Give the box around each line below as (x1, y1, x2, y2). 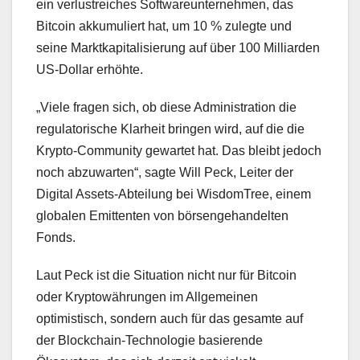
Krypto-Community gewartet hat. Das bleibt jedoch (36, 144, 321, 158)
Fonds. (36, 231, 76, 245)
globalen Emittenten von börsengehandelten (36, 209, 288, 223)
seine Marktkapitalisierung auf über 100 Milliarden (36, 41, 320, 55)
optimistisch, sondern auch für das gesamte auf (36, 312, 303, 326)
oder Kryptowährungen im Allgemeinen (36, 290, 258, 305)
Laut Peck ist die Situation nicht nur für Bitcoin (36, 268, 297, 283)
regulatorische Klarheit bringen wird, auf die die (36, 122, 305, 137)
